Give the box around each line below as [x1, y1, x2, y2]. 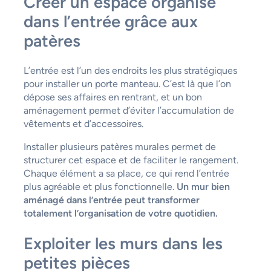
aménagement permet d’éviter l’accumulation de [23, 105, 234, 117]
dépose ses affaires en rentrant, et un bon [23, 91, 202, 103]
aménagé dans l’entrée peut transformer [23, 194, 200, 206]
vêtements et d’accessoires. [23, 118, 143, 130]
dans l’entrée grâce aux [23, 11, 198, 31]
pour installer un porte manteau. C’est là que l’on [23, 78, 231, 90]
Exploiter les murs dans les [23, 233, 223, 254]
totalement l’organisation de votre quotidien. [23, 207, 218, 220]
